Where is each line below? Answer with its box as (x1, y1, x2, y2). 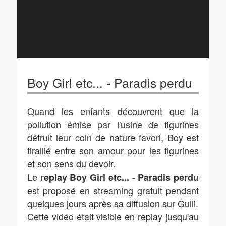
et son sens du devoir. (27, 157, 116, 170)
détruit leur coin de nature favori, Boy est (27, 131, 199, 144)
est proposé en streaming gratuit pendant (27, 184, 199, 197)
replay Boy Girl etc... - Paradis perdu (40, 171, 199, 184)
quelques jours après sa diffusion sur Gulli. (27, 197, 198, 210)
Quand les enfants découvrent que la (27, 104, 199, 118)
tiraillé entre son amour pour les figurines (27, 144, 199, 157)
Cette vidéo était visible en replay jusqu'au (27, 210, 199, 223)
